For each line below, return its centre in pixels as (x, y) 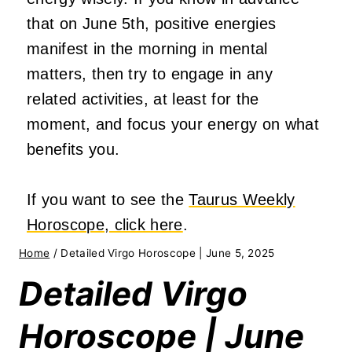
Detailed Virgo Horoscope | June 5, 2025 (168, 253)
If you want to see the (108, 200)
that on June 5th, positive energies (152, 24)
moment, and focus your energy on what (173, 125)
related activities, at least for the (143, 99)
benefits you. (73, 150)
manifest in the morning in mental (147, 49)
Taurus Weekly (242, 200)
